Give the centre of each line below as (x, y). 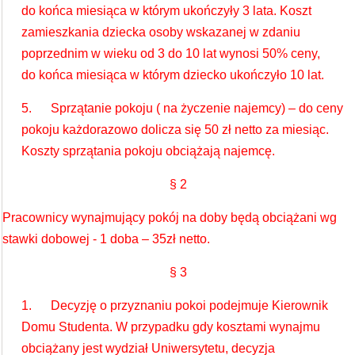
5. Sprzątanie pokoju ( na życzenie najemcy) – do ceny (182, 108)
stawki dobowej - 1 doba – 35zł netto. (106, 239)
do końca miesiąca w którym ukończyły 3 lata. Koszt (166, 11)
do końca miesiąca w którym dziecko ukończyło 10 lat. (173, 75)
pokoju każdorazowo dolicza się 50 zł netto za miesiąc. (175, 130)
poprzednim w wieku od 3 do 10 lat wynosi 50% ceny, (171, 53)
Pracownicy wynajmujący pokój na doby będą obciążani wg (170, 218)
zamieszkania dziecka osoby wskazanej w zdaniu (161, 32)
